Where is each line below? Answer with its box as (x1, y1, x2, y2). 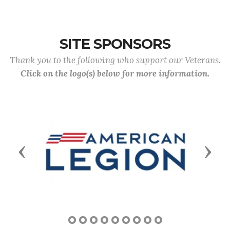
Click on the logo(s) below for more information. (21, 68, 209, 79)
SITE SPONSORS (60, 35, 170, 52)
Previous (22, 145, 64, 158)
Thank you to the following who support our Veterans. (9, 54, 221, 66)
